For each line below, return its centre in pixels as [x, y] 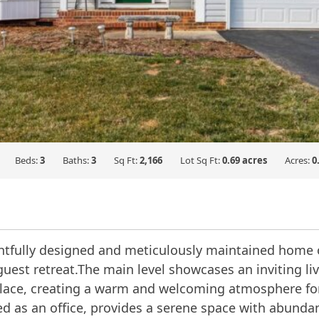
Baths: [77, 160]
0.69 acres [244, 160]
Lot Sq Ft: [201, 160]
